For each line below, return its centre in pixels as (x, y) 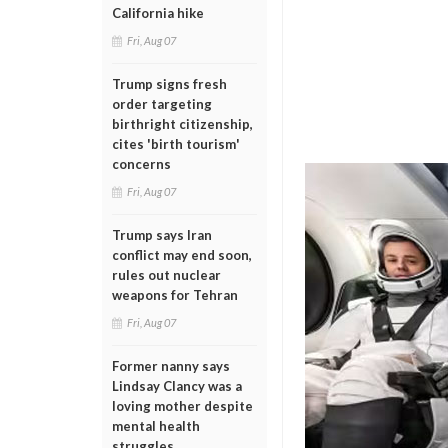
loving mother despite (182, 406)
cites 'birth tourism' (176, 144)
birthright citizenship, (182, 124)
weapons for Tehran (175, 295)
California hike (158, 13)
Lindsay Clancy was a (177, 386)
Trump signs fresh (169, 84)
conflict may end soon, (182, 255)
